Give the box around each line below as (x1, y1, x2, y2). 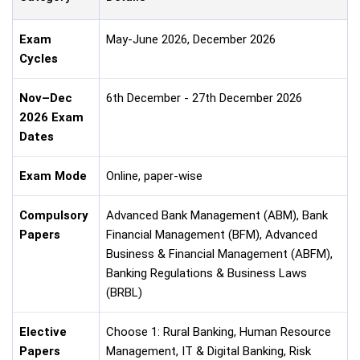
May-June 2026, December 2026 (106, 31, 276, 47)
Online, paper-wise (106, 168, 202, 183)
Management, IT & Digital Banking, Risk (106, 343, 311, 358)
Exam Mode (19, 168, 87, 183)
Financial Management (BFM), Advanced (106, 227, 317, 242)
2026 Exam (19, 109, 84, 125)
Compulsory (19, 207, 88, 223)
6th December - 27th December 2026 (106, 90, 302, 105)
